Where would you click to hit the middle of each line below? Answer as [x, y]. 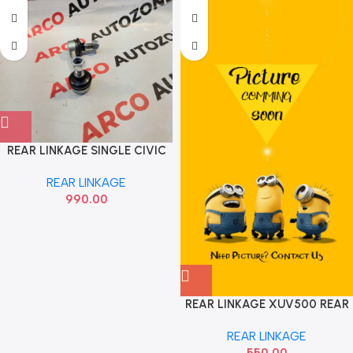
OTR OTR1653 [86, 167]
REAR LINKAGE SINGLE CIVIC [86, 150]
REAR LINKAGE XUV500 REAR [267, 304]
